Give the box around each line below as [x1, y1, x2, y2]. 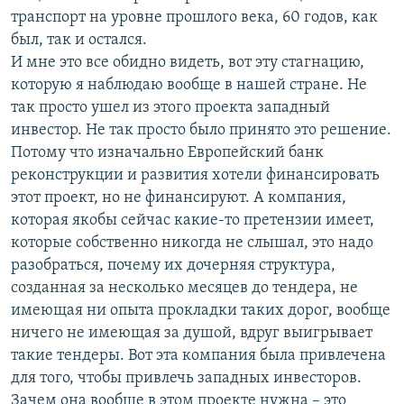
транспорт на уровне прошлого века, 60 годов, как [11, 9, 378, 27]
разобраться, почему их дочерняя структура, [11, 257, 335, 275]
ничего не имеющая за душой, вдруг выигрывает [11, 325, 372, 343]
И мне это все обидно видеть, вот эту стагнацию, [11, 54, 364, 72]
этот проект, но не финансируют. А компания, [11, 189, 346, 207]
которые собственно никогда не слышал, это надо [11, 234, 373, 252]
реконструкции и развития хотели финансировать [11, 167, 380, 185]
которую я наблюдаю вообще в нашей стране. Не [11, 77, 367, 95]
